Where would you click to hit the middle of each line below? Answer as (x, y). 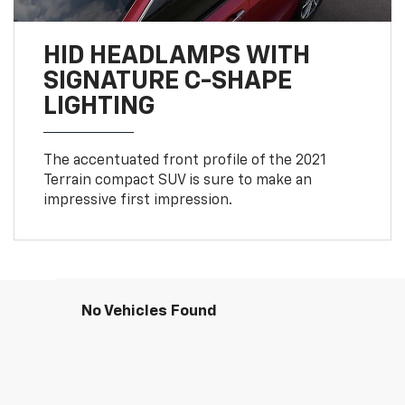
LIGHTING (99, 106)
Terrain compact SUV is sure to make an (177, 180)
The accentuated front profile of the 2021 (184, 160)
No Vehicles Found (149, 311)
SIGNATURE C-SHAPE (167, 81)
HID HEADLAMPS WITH (176, 56)
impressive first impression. (137, 200)
